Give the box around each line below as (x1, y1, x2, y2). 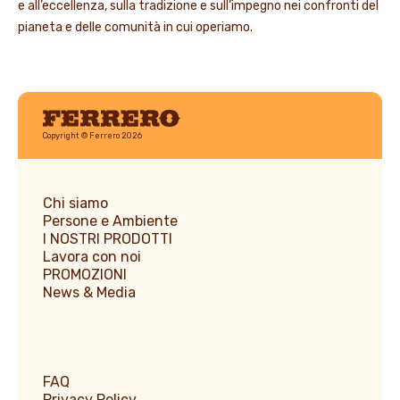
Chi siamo (43, 194, 108, 212)
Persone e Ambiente (43, 212, 178, 229)
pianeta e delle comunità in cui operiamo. (18, 19, 253, 35)
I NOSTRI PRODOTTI (43, 229, 172, 247)
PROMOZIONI (43, 265, 127, 283)
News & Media (43, 283, 136, 301)
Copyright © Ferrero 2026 (43, 130, 142, 140)
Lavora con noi (43, 247, 141, 265)
